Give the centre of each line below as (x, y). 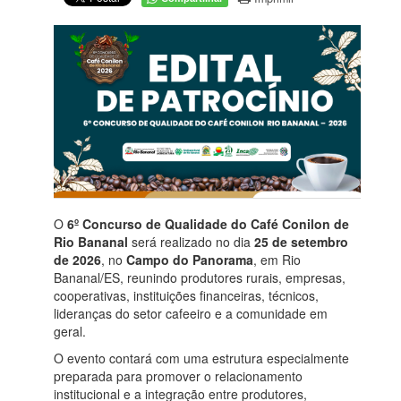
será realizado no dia (191, 241)
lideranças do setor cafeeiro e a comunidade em (191, 313)
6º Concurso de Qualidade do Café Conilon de (208, 223)
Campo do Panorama (190, 259)
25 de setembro (301, 241)
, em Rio (277, 259)
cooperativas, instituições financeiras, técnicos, (186, 295)
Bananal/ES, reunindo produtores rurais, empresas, (200, 277)
